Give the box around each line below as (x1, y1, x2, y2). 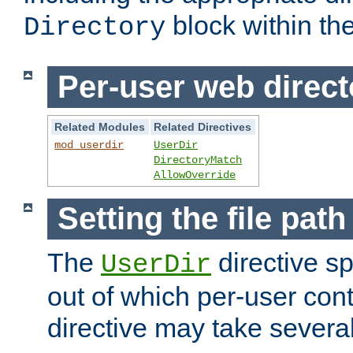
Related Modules (54, 120, 146, 133)
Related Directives (154, 120, 252, 133)
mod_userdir (54, 138, 124, 151)
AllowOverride (154, 168, 236, 181)
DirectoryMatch (154, 153, 243, 166)
